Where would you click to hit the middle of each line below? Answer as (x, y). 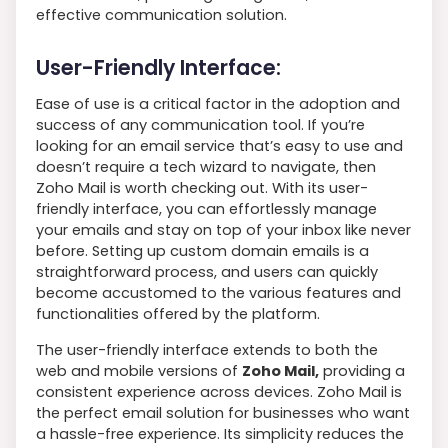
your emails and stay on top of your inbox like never (223, 229)
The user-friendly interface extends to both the (207, 349)
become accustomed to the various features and (218, 292)
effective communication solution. (161, 14)
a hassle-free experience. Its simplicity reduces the (220, 433)
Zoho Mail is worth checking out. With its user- (202, 187)
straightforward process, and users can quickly (207, 271)
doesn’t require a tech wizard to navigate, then (206, 166)
